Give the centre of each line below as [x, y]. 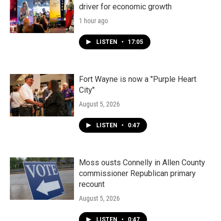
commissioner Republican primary [137, 173]
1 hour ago [93, 21]
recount [92, 184]
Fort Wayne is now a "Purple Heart [138, 79]
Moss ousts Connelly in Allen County [142, 163]
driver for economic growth [125, 7]
